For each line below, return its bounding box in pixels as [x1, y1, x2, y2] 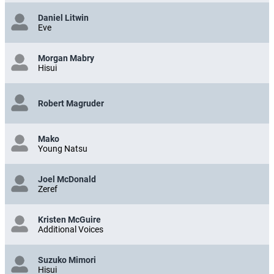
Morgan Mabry [38, 53, 94, 63]
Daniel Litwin [38, 12, 89, 23]
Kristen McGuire [38, 214, 101, 224]
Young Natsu [38, 143, 87, 154]
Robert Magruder [38, 98, 104, 108]
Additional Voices [38, 224, 103, 234]
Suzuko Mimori [38, 254, 96, 265]
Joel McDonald [38, 174, 96, 184]
